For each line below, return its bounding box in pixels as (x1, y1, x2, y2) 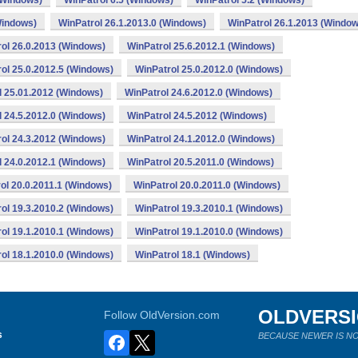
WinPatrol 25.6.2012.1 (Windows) (127, 41, 275, 52)
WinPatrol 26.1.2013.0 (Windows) (58, 18, 206, 29)
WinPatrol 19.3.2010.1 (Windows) (135, 203, 283, 214)
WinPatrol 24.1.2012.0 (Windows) (127, 133, 275, 145)
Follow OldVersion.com (104, 308, 221, 321)
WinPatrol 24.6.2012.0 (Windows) (125, 87, 272, 98)
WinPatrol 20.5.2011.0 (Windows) (127, 157, 274, 168)
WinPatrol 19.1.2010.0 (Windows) (135, 226, 283, 237)
